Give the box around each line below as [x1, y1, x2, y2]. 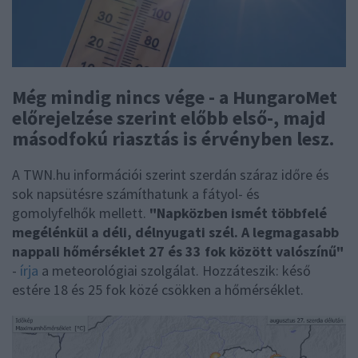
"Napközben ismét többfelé [149, 204, 327, 223]
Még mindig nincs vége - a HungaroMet [12, 85, 337, 110]
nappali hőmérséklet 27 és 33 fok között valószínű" [12, 242, 344, 261]
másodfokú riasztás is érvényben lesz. [12, 126, 334, 152]
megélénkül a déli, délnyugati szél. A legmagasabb [12, 223, 339, 242]
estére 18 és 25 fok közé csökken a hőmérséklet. [12, 280, 304, 300]
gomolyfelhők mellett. [12, 204, 149, 223]
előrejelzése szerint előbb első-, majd [12, 105, 326, 131]
